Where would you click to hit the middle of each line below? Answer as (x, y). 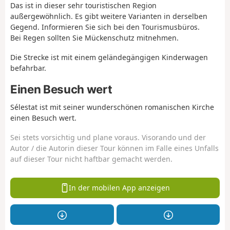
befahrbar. (28, 68)
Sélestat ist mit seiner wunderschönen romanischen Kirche (112, 107)
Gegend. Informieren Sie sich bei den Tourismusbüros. (105, 27)
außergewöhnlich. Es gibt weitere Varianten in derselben (109, 16)
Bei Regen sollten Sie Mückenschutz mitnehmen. (94, 37)
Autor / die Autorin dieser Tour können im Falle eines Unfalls (114, 148)
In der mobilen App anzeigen (120, 188)
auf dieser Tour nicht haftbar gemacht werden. (91, 159)
